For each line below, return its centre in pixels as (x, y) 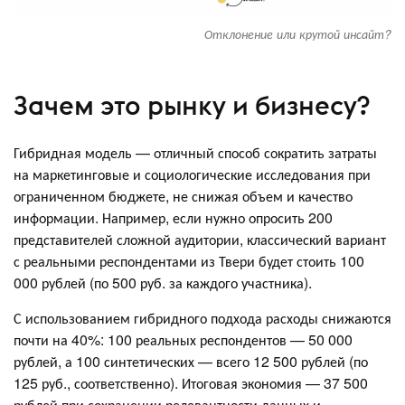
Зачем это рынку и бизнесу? (192, 106)
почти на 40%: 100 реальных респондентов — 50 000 (183, 339)
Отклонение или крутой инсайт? (298, 33)
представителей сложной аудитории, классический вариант (200, 239)
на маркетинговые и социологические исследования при (192, 174)
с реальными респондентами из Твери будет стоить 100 (189, 260)
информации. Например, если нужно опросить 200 (173, 217)
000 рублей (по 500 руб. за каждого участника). (165, 282)
